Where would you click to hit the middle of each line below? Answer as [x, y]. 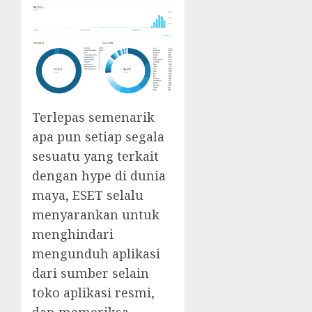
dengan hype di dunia [99, 175]
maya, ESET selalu [88, 195]
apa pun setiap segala [98, 136]
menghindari [73, 234]
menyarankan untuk [96, 214]
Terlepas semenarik [93, 117]
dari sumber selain [91, 273]
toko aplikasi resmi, [93, 292]
